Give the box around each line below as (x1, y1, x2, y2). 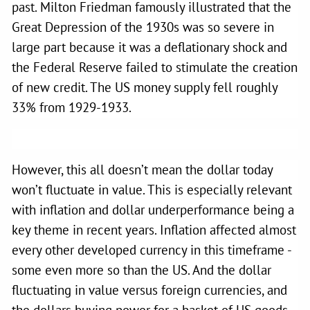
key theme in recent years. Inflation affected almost (12, 221, 297, 238)
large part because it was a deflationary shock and (12, 38, 288, 55)
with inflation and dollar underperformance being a (12, 201, 295, 218)
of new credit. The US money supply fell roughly (12, 78, 278, 95)
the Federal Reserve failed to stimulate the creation (12, 58, 298, 75)
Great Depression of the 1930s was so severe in (12, 18, 275, 35)
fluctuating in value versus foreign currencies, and (12, 281, 288, 298)
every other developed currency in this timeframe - (12, 241, 292, 258)
